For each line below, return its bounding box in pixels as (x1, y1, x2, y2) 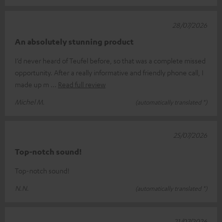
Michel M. (15, 97, 45, 106)
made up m (15, 79, 51, 89)
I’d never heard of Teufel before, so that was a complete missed (15, 55, 206, 65)
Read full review (58, 79, 106, 89)
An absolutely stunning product (15, 36, 134, 47)
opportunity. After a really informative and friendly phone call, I (15, 67, 204, 77)
